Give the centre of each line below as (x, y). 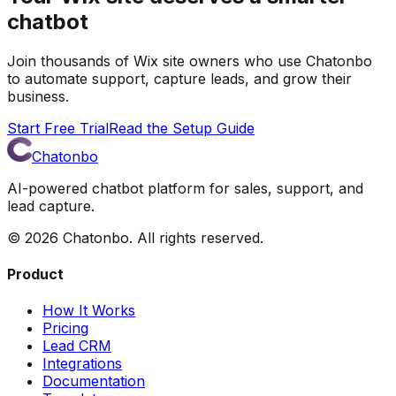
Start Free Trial (58, 128)
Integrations (82, 364)
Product (35, 274)
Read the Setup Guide (182, 128)
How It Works (89, 311)
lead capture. (51, 206)
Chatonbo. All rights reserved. (161, 237)
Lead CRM (77, 346)
